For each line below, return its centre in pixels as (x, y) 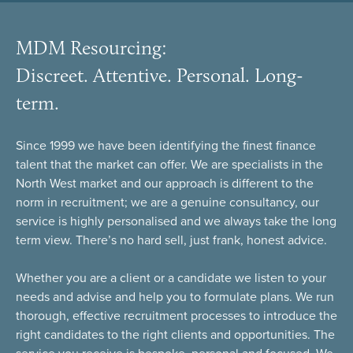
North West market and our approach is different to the (165, 184)
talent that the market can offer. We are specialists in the (169, 165)
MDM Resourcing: (91, 47)
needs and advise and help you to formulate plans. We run (175, 297)
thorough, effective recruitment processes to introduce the (176, 316)
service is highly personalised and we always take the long (176, 221)
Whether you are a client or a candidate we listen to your (171, 278)
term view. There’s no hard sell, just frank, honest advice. (171, 240)
